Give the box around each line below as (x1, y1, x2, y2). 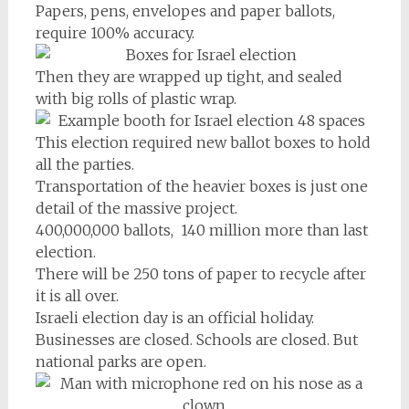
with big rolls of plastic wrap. (35, 89, 236, 108)
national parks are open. (35, 351, 206, 371)
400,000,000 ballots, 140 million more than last (35, 220, 368, 239)
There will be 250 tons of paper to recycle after (35, 264, 366, 283)
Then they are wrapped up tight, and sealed (35, 67, 342, 86)
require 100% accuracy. (35, 23, 194, 42)
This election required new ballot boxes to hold (35, 132, 371, 152)
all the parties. (35, 154, 134, 173)
